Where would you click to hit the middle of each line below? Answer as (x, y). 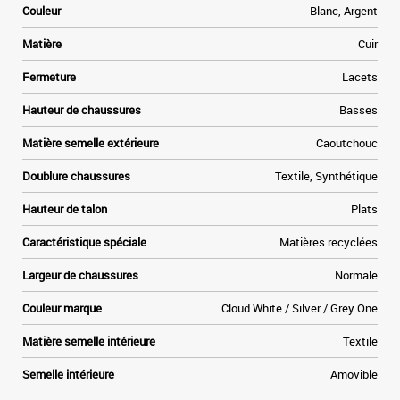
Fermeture (49, 77)
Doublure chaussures (76, 176)
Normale (356, 275)
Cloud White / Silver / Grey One (300, 308)
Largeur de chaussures (80, 275)
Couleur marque (62, 308)
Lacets (360, 77)
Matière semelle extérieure (91, 143)
